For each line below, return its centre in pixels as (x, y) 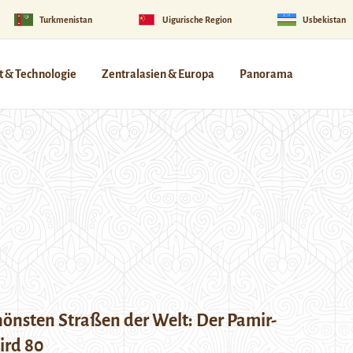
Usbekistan (324, 19)
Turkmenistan (65, 19)
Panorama (266, 74)
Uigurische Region (197, 19)
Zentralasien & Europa (158, 74)
